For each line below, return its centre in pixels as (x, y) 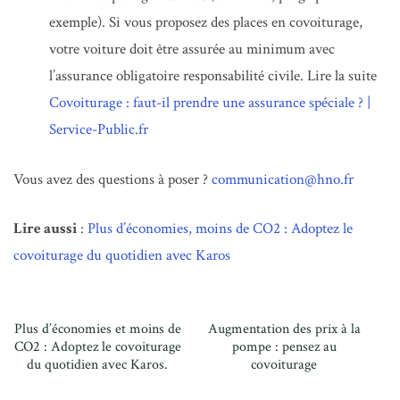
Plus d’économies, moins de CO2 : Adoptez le (220, 229)
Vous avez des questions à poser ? (112, 179)
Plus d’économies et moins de (97, 329)
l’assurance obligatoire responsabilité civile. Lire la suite (213, 76)
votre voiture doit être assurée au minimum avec (192, 50)
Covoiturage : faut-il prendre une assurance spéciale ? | (210, 103)
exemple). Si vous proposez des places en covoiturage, (206, 23)
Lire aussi (45, 229)
